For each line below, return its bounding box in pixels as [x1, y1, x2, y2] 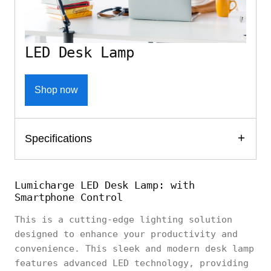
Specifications [25, 132, 92, 145]
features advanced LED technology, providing [15, 257, 249, 269]
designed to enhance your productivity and [15, 228, 238, 240]
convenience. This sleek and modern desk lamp [15, 243, 254, 254]
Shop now [34, 84, 78, 95]
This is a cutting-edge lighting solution [15, 214, 232, 225]
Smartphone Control [15, 191, 123, 203]
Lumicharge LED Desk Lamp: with [15, 178, 195, 191]
